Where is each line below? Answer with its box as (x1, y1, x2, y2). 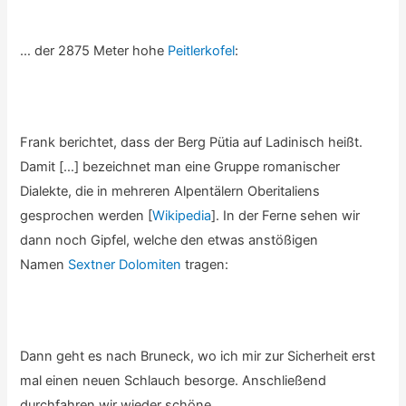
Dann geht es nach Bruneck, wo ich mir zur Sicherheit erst (20, 347, 376, 364)
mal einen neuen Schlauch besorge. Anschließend (20, 372, 327, 389)
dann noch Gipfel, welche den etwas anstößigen (20, 232, 319, 249)
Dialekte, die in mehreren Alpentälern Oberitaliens (20, 183, 321, 200)
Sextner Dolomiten (68, 256, 182, 274)
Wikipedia (152, 208, 212, 225)
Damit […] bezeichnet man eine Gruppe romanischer (20, 159, 341, 176)
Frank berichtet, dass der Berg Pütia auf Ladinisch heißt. (20, 134, 363, 151)
